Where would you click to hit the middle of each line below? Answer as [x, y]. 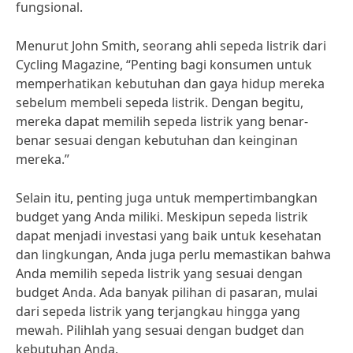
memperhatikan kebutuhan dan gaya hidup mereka [170, 84]
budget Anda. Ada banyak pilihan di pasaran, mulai [167, 292]
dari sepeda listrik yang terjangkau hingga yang [158, 311]
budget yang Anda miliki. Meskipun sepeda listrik [162, 217]
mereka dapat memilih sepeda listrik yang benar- [162, 121]
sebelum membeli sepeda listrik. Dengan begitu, [160, 102]
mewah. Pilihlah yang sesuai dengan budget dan [160, 330]
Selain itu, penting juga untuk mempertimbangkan [167, 198]
